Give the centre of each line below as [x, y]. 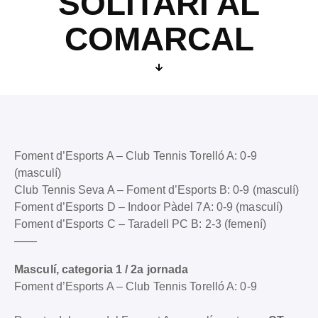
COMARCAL [159, 39]
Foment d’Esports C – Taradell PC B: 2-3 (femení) [142, 224]
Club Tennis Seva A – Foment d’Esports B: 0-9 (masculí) [157, 190]
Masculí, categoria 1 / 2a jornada [102, 269]
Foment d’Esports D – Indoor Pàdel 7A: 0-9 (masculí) [149, 207]
